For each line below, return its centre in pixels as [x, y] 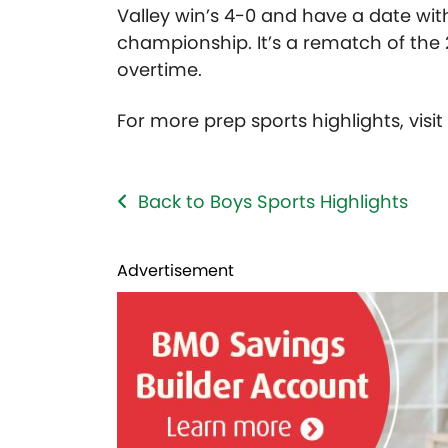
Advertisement [175, 271]
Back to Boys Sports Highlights [273, 202]
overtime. [159, 70]
